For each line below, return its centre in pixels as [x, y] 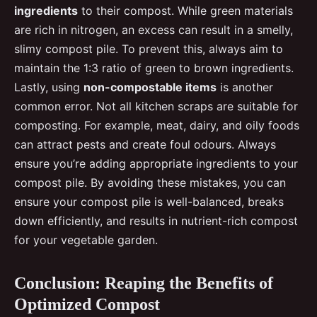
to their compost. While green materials [185, 10]
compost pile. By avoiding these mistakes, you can [150, 182]
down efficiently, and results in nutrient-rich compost [156, 220]
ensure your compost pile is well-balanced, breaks [149, 201]
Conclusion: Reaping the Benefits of [144, 283]
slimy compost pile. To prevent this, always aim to [149, 48]
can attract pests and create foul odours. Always [145, 144]
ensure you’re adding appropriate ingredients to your [156, 163]
